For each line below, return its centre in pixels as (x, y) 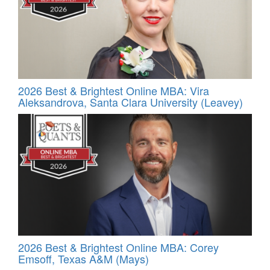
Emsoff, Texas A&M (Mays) (83, 259)
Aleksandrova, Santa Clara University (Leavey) (130, 102)
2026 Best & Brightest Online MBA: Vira (114, 90)
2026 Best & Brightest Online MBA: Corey (118, 247)
